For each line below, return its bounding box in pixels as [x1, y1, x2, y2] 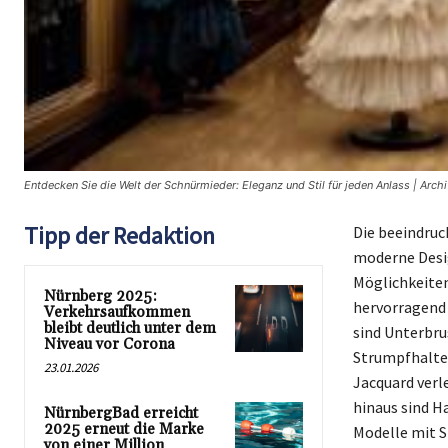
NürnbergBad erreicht [44, 403, 198, 423]
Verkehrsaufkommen [44, 302, 190, 322]
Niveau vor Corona [44, 334, 175, 354]
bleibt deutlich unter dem [44, 318, 216, 338]
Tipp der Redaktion [24, 219, 215, 251]
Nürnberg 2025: [44, 286, 157, 306]
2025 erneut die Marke [44, 419, 204, 439]
